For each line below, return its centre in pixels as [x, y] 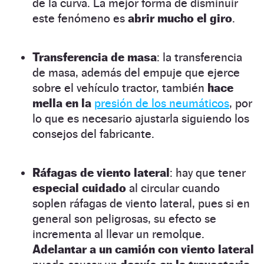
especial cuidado [81, 188]
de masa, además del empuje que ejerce [136, 73]
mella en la [63, 103]
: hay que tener [208, 173]
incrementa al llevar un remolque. [118, 234]
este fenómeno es [80, 19]
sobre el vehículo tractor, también [120, 88]
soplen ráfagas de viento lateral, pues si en [141, 204]
